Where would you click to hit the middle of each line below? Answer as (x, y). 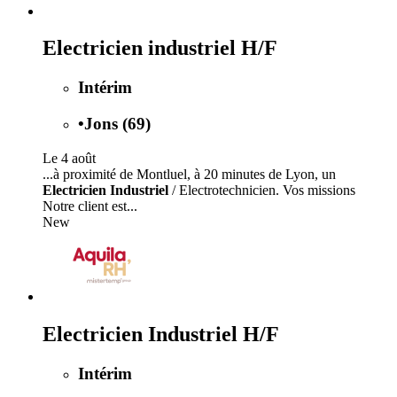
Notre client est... (90, 206)
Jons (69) (117, 124)
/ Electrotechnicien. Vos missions (262, 190)
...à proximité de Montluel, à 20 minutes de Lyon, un (189, 174)
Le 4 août (69, 158)
